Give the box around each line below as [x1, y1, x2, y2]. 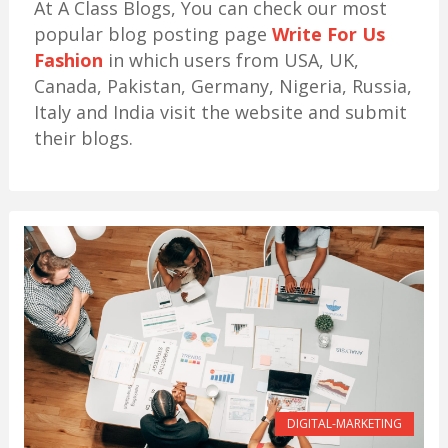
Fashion [33, 48, 103, 72]
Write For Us [271, 22, 385, 46]
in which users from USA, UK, [102, 48, 359, 72]
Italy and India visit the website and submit [33, 100, 407, 124]
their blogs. [33, 126, 133, 150]
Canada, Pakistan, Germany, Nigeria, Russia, [33, 74, 412, 98]
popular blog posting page [33, 22, 272, 46]
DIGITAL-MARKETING [287, 415, 403, 432]
